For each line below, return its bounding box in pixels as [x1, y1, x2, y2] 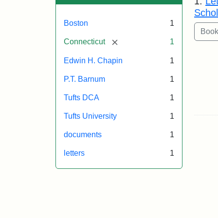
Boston [64, 18, 88, 27]
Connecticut [64, 37, 105, 46]
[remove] [113, 36, 145, 45]
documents [64, 130, 102, 139]
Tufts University [64, 111, 117, 120]
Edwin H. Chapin [64, 56, 123, 65]
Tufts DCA [64, 93, 99, 102]
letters [64, 148, 85, 157]
